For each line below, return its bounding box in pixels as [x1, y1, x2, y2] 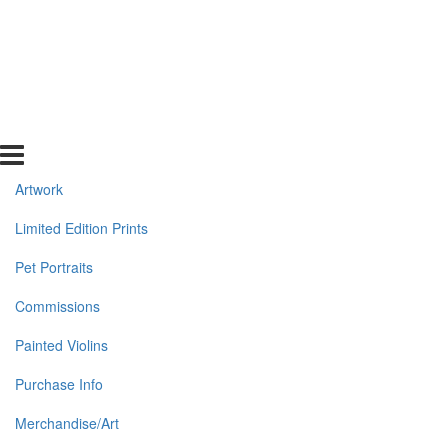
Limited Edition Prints [15, 218, 148, 238]
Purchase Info [15, 374, 103, 394]
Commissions [15, 296, 100, 316]
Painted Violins [15, 335, 108, 355]
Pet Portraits [15, 257, 93, 277]
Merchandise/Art [15, 413, 119, 433]
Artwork [15, 179, 63, 199]
